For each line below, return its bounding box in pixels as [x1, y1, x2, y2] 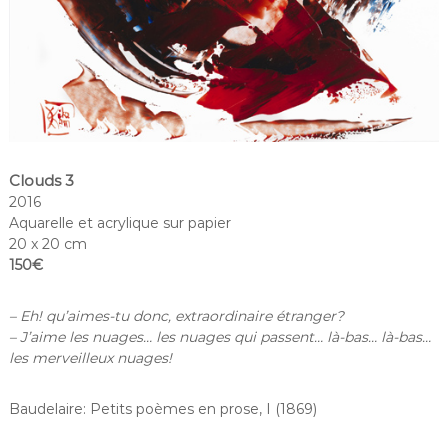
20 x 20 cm [8, 235, 87, 254]
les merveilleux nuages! [8, 349, 172, 368]
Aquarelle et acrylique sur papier [8, 214, 231, 233]
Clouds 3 [8, 171, 74, 191]
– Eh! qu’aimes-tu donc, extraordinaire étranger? [8, 307, 344, 326]
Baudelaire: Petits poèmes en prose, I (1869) [8, 400, 317, 419]
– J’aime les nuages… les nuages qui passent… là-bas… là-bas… [8, 328, 431, 347]
